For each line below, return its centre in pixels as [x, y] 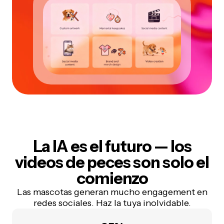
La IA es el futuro [92, 146]
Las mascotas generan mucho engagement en [112, 192]
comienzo [112, 178]
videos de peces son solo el [112, 162]
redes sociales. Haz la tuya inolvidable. [112, 203]
